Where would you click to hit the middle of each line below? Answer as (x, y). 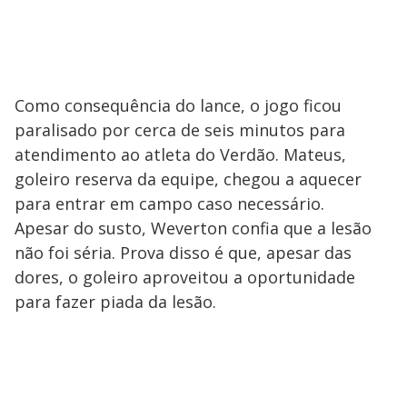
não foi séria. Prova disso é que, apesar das (183, 252)
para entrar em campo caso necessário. (169, 203)
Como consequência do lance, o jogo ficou (178, 105)
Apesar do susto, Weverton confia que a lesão (193, 228)
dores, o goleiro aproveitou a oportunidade (185, 277)
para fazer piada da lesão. (115, 301)
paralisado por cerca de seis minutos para (180, 129)
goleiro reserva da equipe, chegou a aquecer (188, 179)
